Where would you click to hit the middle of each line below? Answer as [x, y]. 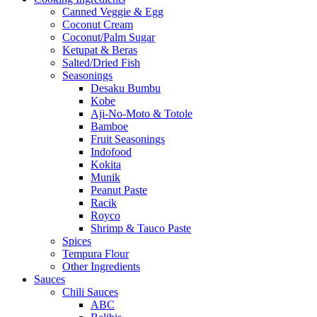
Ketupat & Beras [100, 50]
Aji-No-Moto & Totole [142, 114]
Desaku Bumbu [126, 88]
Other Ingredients [101, 267]
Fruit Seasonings [128, 139]
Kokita [106, 165]
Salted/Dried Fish [101, 63]
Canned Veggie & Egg [113, 12]
